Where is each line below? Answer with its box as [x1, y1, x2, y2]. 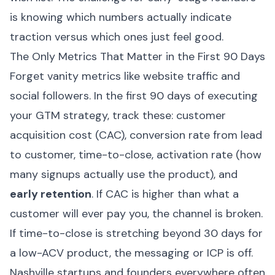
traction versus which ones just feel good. [10, 29, 223, 44]
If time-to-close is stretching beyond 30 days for [10, 226, 263, 241]
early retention [10, 187, 91, 201]
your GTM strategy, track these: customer [10, 108, 226, 123]
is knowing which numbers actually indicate [10, 10, 231, 25]
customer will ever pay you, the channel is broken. [10, 206, 263, 221]
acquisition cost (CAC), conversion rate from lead [10, 128, 262, 142]
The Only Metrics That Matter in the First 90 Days [10, 49, 265, 64]
